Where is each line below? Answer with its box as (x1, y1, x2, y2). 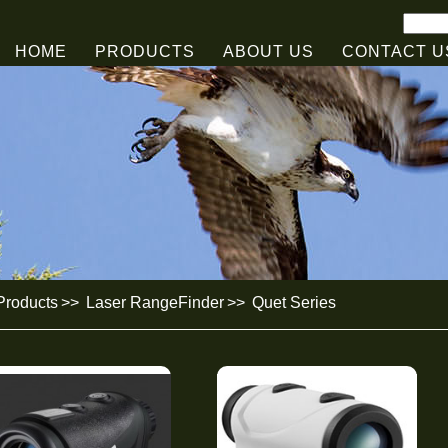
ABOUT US (222, 42, 314, 60)
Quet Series (251, 294, 336, 311)
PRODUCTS (94, 42, 195, 60)
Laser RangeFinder (85, 294, 224, 311)
